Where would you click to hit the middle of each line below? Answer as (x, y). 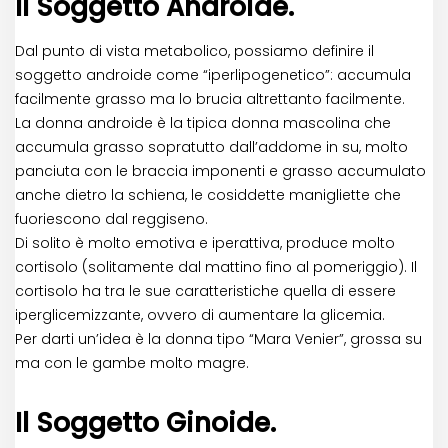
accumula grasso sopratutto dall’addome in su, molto (211, 147)
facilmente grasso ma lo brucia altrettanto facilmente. (210, 99)
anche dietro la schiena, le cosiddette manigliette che (208, 195)
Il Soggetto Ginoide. (145, 423)
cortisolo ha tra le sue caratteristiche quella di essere (205, 291)
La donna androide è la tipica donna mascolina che (203, 123)
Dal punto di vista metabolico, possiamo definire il (194, 51)
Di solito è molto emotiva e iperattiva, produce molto (205, 243)
